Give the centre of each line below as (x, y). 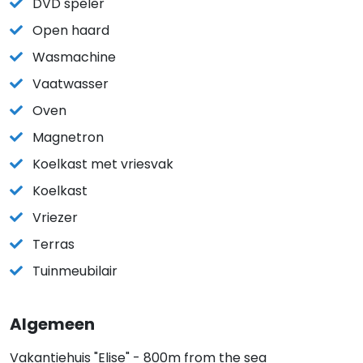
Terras (53, 244)
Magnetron (68, 137)
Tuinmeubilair (75, 271)
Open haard (71, 30)
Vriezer (55, 218)
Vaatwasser (70, 84)
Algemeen (52, 324)
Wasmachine (74, 57)
